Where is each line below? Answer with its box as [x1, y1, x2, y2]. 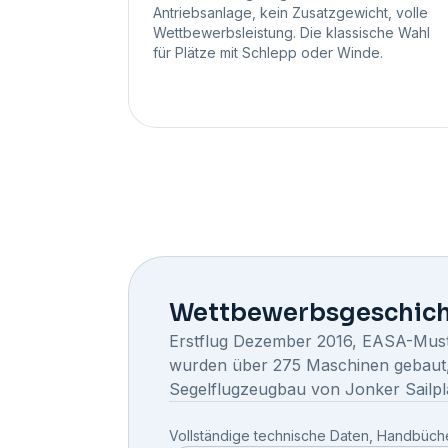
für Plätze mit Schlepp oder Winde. [153, 44, 383, 62]
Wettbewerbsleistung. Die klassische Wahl [153, 24, 430, 42]
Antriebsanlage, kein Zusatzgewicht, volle [153, 4, 428, 22]
